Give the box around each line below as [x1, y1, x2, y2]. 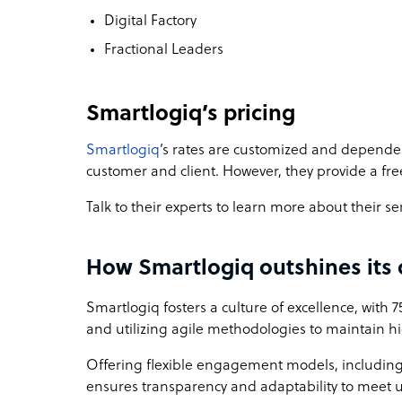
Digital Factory [104, 13, 197, 30]
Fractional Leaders [104, 41, 223, 58]
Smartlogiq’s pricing [86, 102, 295, 127]
